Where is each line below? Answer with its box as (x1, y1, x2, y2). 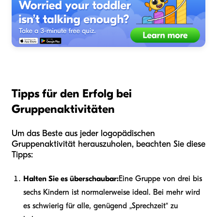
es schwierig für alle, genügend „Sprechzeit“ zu (23, 201, 178, 210)
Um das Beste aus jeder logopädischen (12, 128, 155, 139)
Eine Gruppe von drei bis (119, 174, 202, 183)
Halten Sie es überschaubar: (23, 174, 119, 183)
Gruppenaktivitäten (12, 102, 115, 116)
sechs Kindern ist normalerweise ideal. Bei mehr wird (23, 187, 200, 197)
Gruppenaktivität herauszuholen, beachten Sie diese (12, 139, 205, 149)
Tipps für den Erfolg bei (12, 86, 132, 100)
